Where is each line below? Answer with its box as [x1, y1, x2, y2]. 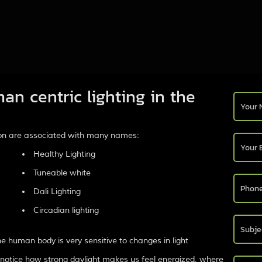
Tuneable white [33, 167, 91, 178]
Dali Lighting [33, 186, 81, 196]
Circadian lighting [33, 205, 99, 215]
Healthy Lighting [33, 149, 95, 159]
